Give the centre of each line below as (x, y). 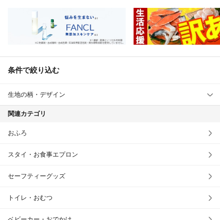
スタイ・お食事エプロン (43, 155)
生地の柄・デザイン (37, 95)
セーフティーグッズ (37, 176)
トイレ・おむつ (30, 198)
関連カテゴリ (27, 114)
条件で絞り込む (34, 70)
